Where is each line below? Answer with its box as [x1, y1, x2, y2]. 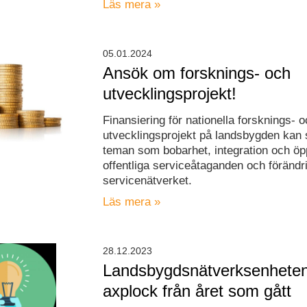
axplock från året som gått [103, 282, 292, 301]
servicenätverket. [103, 174, 193, 188]
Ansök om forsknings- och [103, 64, 291, 83]
